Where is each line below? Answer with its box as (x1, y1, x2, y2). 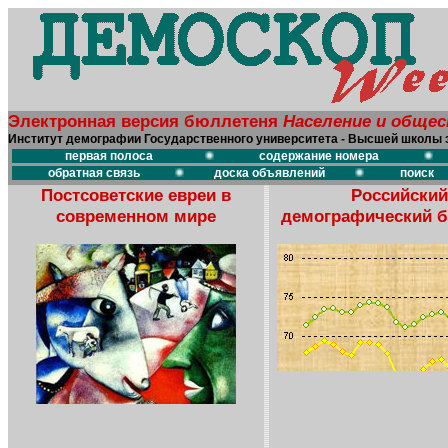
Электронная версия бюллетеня (8, 111, 283, 131)
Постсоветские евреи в (41, 185, 231, 205)
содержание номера (259, 149, 379, 163)
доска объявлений (214, 166, 325, 180)
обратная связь (47, 166, 140, 180)
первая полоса (64, 149, 153, 163)
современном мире (56, 206, 216, 226)
